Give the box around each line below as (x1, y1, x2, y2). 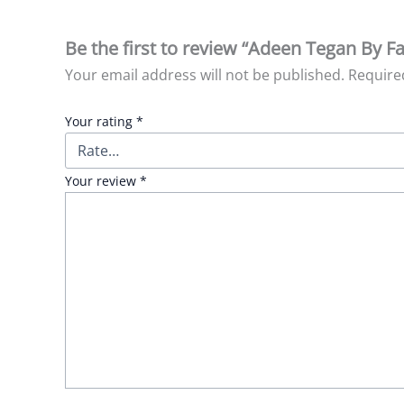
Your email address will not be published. (65, 64, 344, 85)
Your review (65, 172, 140, 190)
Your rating (65, 113, 136, 131)
